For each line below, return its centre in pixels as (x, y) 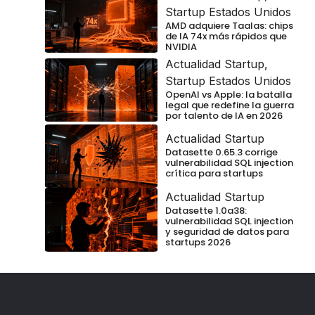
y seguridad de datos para (227, 232)
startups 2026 (198, 242)
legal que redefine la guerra (230, 105)
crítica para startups (214, 174)
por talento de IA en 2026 (224, 116)
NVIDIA (181, 47)
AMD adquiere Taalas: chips (229, 26)
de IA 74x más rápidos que (226, 37)
